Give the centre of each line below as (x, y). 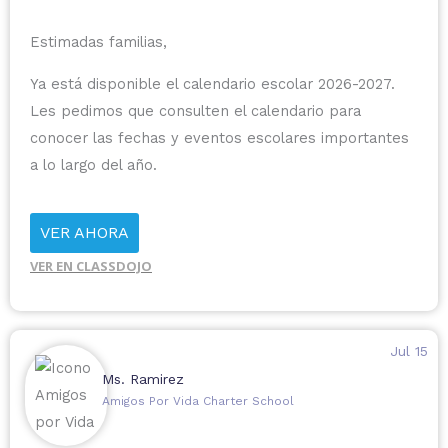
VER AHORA (84, 233)
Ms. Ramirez (142, 379)
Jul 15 (408, 351)
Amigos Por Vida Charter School (197, 401)
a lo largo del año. (93, 164)
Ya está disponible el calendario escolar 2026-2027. (212, 83)
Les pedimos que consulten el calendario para (195, 110)
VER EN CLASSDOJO (91, 266)
